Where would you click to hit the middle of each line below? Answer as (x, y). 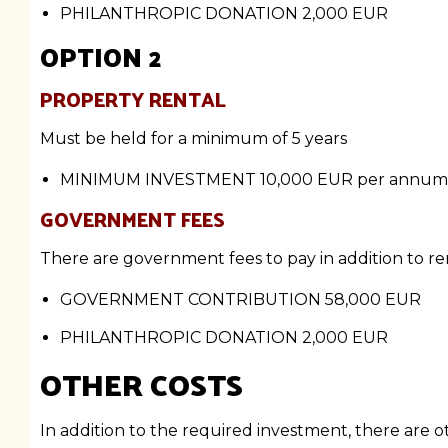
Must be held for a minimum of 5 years (193, 138)
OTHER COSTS (141, 383)
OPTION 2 (101, 56)
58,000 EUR (373, 299)
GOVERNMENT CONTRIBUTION (192, 299)
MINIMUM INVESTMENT (160, 179)
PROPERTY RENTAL (133, 99)
